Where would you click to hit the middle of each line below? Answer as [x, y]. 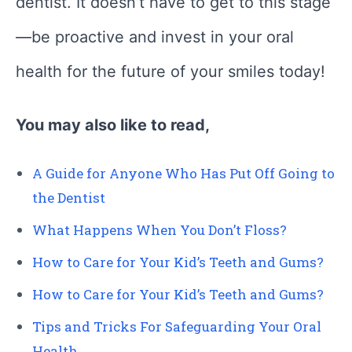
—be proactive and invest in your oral [155, 37]
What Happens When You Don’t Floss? [159, 229]
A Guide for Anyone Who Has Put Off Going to [183, 173]
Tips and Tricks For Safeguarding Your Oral [177, 326]
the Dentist [69, 197]
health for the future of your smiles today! [170, 71]
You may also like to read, [113, 125]
